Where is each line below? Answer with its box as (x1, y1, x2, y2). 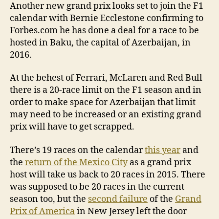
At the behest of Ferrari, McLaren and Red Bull (10, 72, 202, 84)
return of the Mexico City (25, 156, 128, 168)
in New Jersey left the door (75, 205, 187, 217)
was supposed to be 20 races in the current (10, 181, 184, 193)
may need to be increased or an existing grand (10, 109, 201, 121)
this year (145, 144, 180, 156)
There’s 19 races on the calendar (10, 144, 145, 156)
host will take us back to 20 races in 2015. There (10, 169, 205, 180)
